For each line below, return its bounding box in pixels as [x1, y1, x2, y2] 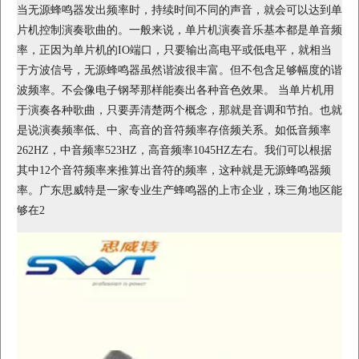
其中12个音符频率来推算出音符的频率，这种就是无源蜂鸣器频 [17, 163, 331, 176]
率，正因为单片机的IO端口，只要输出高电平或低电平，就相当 [17, 43, 332, 56]
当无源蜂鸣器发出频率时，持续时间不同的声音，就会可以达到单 [17, 3, 342, 16]
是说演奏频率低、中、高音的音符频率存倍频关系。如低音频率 [17, 123, 331, 136]
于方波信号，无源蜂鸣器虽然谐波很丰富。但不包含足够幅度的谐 [17, 63, 342, 76]
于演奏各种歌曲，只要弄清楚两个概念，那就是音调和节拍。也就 [17, 103, 342, 116]
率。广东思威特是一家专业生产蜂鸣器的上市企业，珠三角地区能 [17, 184, 342, 196]
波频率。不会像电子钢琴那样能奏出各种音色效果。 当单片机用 [17, 83, 334, 96]
